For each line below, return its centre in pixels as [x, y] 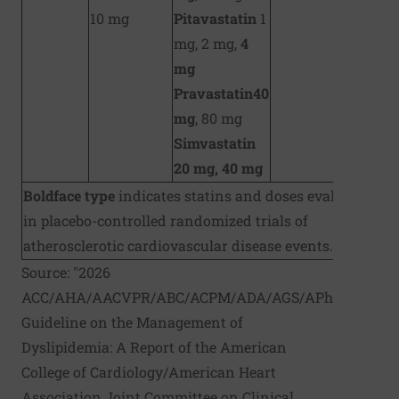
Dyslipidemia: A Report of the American [154, 346]
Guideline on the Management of [132, 322]
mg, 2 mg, [207, 43]
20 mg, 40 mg [218, 167]
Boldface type [69, 195]
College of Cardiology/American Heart [149, 371]
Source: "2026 [66, 272]
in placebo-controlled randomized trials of [166, 220]
